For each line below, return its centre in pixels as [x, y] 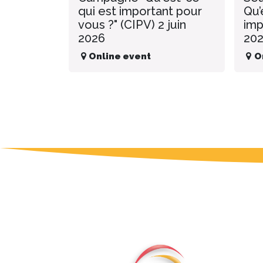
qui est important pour [140, 11]
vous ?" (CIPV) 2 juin [132, 25]
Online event [120, 57]
